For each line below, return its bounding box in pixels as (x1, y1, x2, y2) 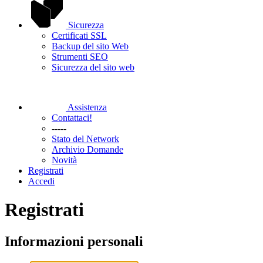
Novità (52, 155, 77, 165)
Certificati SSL (52, 31, 107, 41)
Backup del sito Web (52, 41, 129, 51)
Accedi (28, 176, 55, 186)
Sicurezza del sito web (52, 62, 134, 72)
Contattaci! (52, 113, 92, 123)
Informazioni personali (5, 233, 143, 249)
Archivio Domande (52, 144, 123, 154)
